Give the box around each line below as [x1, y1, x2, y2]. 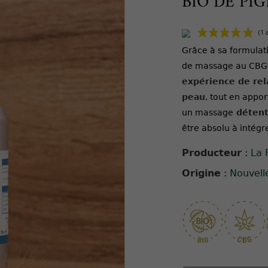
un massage [182, 107, 233, 117]
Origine [182, 167, 221, 179]
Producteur [182, 147, 242, 159]
